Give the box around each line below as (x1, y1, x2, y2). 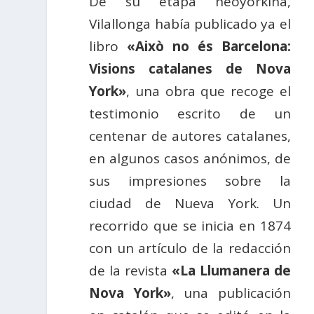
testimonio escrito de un (89, 104, 291, 123)
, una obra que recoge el (126, 82, 291, 101)
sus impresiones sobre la (89, 172, 291, 191)
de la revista (89, 261, 172, 280)
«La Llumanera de (171, 261, 291, 280)
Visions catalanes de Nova (89, 60, 291, 78)
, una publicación (170, 284, 291, 303)
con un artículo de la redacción (89, 239, 291, 258)
